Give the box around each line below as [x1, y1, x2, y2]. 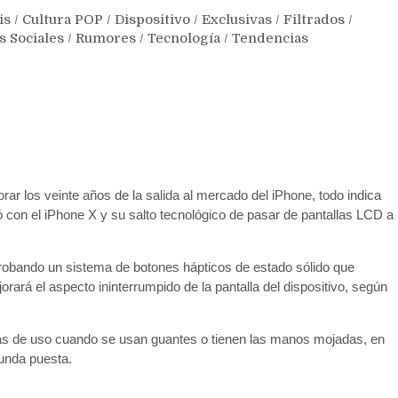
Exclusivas [202, 12, 272, 28]
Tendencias [232, 30, 308, 47]
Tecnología [147, 30, 220, 47]
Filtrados [283, 12, 345, 28]
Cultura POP [22, 12, 103, 28]
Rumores [76, 30, 136, 47]
